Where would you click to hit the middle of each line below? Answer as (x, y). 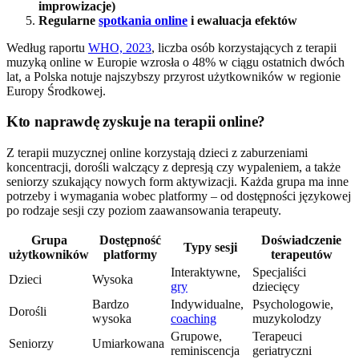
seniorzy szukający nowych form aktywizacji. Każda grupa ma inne (177, 182)
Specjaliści (279, 272)
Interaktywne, (206, 272)
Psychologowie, (293, 305)
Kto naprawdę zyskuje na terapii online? (136, 122)
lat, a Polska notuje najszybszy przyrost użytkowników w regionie (173, 76)
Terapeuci (277, 337)
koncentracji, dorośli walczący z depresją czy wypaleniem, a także (173, 167)
